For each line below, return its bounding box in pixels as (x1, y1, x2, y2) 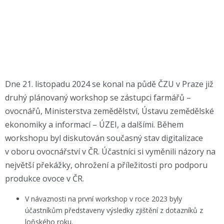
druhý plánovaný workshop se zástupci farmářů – (5, 92, 191, 103)
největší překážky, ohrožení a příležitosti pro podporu (5, 159, 207, 170)
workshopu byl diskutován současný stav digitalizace (5, 132, 203, 143)
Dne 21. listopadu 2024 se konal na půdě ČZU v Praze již (5, 78, 213, 89)
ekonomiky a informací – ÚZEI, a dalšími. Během (5, 119, 183, 130)
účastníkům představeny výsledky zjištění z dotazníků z (25, 205, 203, 215)
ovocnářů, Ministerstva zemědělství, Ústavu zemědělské (5, 105, 214, 116)
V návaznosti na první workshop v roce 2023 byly (25, 194, 182, 203)
